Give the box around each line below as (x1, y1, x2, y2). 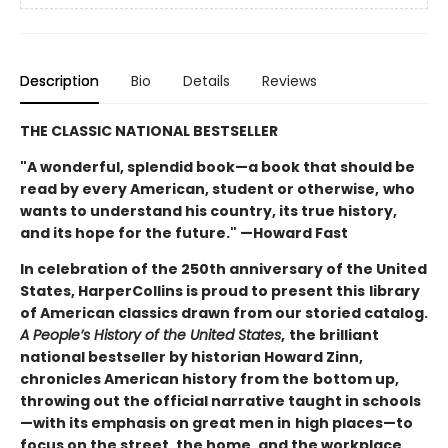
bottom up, (313, 368, 399, 389)
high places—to (295, 412, 413, 433)
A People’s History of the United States (20, 324, 281, 345)
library (369, 280, 420, 301)
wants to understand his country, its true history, (20, 200, 397, 221)
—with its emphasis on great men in (20, 412, 291, 433)
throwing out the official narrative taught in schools (20, 390, 421, 411)
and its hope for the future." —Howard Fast (20, 222, 348, 243)
